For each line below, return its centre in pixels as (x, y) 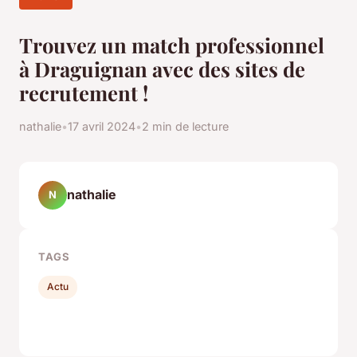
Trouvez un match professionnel (172, 44)
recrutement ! (84, 92)
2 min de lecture (185, 126)
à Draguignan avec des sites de (162, 68)
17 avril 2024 (102, 126)
